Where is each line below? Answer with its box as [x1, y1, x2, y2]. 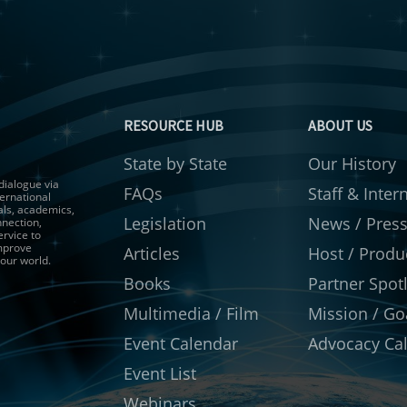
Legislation [124, 212, 206, 234]
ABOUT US [307, 115, 372, 134]
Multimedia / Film [124, 302, 259, 324]
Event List [124, 362, 196, 384]
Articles [124, 242, 180, 264]
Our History [307, 152, 396, 174]
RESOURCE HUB [124, 115, 223, 134]
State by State [124, 152, 227, 174]
